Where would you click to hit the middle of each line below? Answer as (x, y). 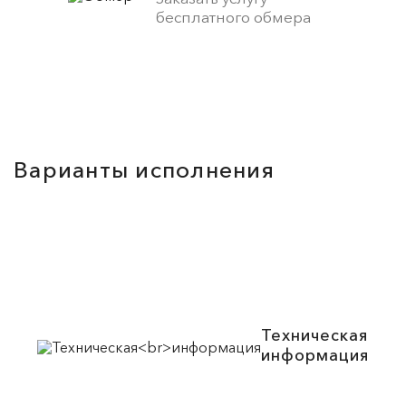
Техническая (314, 336)
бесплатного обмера (234, 17)
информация (315, 356)
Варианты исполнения (144, 170)
